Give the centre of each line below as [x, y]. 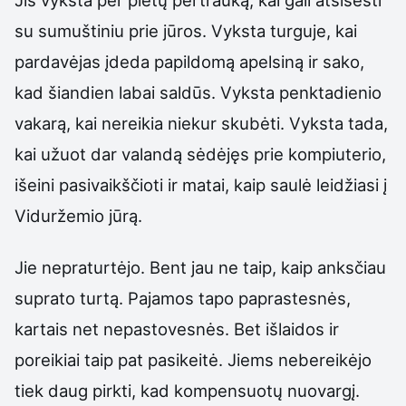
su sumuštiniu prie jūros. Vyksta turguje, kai [186, 31]
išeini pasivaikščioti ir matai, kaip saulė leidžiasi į [201, 185]
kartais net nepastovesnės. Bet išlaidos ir [177, 329]
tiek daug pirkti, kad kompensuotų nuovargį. [187, 390]
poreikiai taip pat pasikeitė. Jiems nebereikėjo [193, 359]
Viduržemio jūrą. [78, 216]
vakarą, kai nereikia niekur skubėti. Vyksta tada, [201, 124]
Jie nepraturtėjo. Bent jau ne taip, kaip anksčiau [200, 267]
